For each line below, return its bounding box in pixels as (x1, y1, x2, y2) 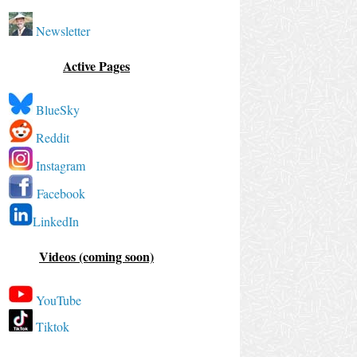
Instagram (36, 156, 85, 174)
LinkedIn (33, 212, 79, 229)
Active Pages (63, 56, 130, 75)
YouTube (36, 291, 81, 308)
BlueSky (36, 100, 80, 118)
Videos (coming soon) (39, 246, 154, 265)
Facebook (37, 184, 85, 202)
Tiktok (36, 317, 69, 335)
